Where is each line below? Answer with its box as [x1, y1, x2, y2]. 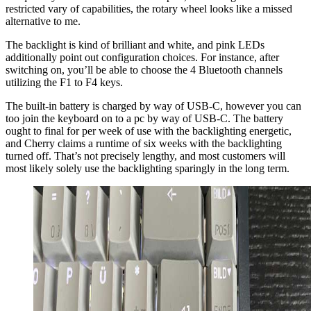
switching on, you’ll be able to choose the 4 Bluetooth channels [6, 63, 283, 76]
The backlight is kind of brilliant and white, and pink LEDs [6, 38, 264, 51]
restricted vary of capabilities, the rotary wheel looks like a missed [6, 2, 292, 15]
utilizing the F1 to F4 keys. [6, 76, 123, 88]
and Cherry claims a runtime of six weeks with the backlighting [6, 137, 282, 149]
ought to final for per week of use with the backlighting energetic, [6, 124, 292, 137]
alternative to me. [6, 15, 81, 27]
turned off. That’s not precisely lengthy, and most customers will [6, 149, 285, 162]
